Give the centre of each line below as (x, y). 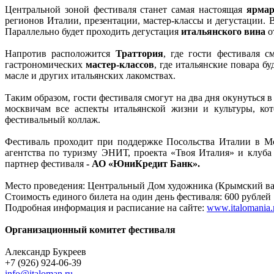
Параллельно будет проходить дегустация (93, 31)
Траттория (139, 53)
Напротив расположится (60, 53)
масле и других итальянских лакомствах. (90, 75)
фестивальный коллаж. (53, 119)
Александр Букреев (46, 251)
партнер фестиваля (46, 163)
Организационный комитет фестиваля (90, 229)
